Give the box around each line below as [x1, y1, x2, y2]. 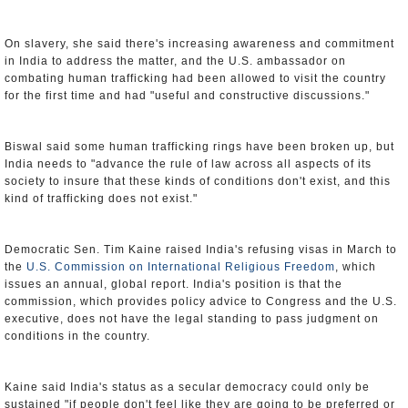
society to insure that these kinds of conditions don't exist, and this [5, 175, 391, 188]
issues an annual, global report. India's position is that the [5, 278, 342, 291]
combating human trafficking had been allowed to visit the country [5, 72, 386, 85]
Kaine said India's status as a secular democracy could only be [5, 381, 370, 393]
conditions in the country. [5, 330, 150, 342]
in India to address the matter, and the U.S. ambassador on [5, 55, 346, 67]
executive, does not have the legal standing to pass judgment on [5, 312, 379, 325]
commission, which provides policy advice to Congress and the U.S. [5, 295, 397, 308]
